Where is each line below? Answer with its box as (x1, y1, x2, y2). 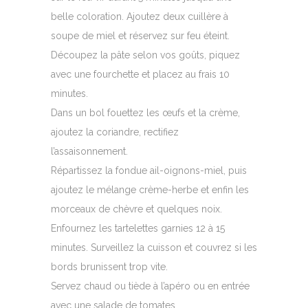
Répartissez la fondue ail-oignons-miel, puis (51, 165, 247, 177)
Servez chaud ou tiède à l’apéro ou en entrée (51, 280, 250, 292)
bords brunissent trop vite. (51, 261, 168, 273)
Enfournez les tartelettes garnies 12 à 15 (51, 223, 225, 234)
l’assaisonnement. (51, 146, 128, 157)
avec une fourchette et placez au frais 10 (51, 69, 230, 80)
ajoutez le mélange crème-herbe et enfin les (51, 184, 249, 196)
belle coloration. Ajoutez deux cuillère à (51, 11, 228, 23)
